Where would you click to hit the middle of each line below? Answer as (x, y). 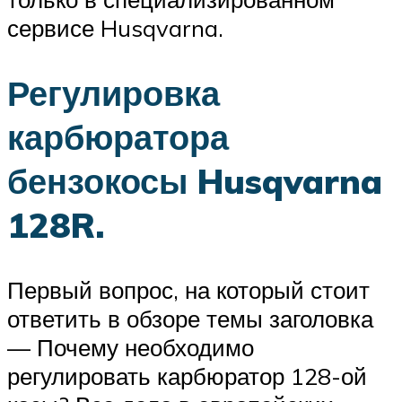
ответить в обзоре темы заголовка (190, 318)
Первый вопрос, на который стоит (188, 289)
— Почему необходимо (131, 347)
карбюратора (118, 136)
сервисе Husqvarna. (115, 27)
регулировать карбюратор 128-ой (187, 376)
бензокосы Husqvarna (195, 180)
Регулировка (114, 92)
